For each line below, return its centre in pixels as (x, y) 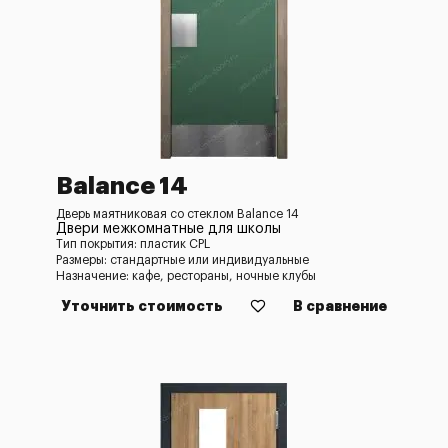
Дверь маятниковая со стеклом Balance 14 (177, 214)
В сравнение (340, 306)
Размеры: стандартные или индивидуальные (182, 260)
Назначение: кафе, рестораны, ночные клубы (186, 276)
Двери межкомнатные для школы (168, 229)
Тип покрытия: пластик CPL (133, 244)
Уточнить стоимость (142, 306)
